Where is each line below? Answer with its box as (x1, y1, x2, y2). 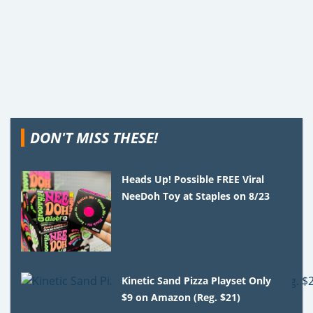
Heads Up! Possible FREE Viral (122, 172, 265, 186)
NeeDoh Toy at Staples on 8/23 (122, 189, 270, 203)
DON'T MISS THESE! (30, 127, 158, 147)
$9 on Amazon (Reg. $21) (122, 290, 241, 304)
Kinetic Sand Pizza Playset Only (122, 273, 272, 287)
